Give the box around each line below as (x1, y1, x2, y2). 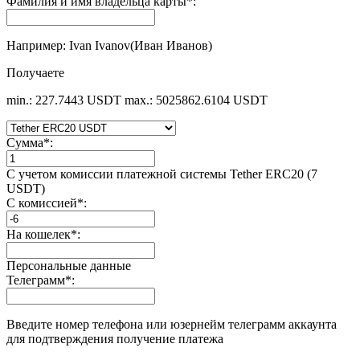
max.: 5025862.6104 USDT (125, 92, 268, 107)
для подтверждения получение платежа (6, 331, 223, 346)
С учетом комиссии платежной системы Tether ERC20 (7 (6, 166, 317, 181)
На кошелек (6, 227, 71, 241)
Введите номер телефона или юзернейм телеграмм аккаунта (6, 317, 337, 331)
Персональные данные (6, 258, 131, 272)
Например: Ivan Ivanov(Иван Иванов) (6, 38, 212, 52)
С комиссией (6, 195, 77, 210)
